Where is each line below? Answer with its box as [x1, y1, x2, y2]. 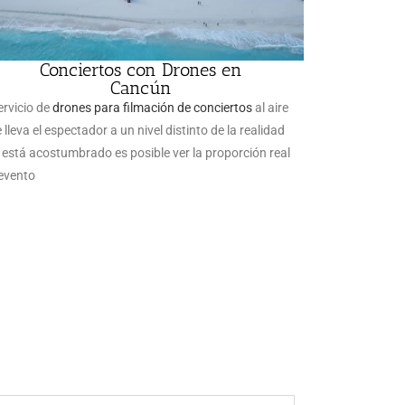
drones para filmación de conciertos [52, 100, 252, 115]
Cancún [110, 77, 172, 99]
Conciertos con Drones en [40, 59, 242, 80]
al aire [252, 100, 288, 115]
